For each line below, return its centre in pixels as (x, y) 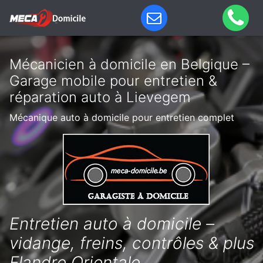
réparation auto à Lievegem (100, 97)
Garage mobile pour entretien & (113, 81)
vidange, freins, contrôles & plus (132, 243)
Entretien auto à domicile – (112, 224)
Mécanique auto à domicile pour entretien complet (122, 117)
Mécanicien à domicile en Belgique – (129, 64)
